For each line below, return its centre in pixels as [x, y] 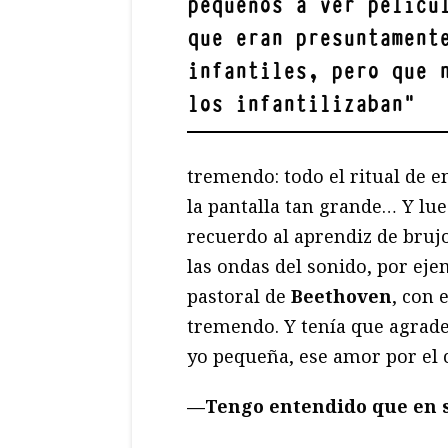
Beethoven [341, 295]
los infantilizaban [295, 104]
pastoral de [239, 295]
